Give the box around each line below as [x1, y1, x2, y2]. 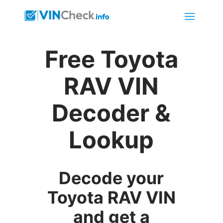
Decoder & [52, 99, 171, 127]
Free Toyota [44, 45, 178, 73]
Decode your [59, 168, 164, 188]
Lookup [69, 125, 154, 154]
